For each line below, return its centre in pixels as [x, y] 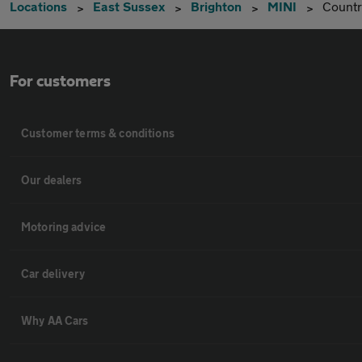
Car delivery [53, 274]
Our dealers [52, 180]
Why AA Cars [55, 320]
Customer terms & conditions [98, 133]
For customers [60, 82]
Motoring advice [64, 227]
